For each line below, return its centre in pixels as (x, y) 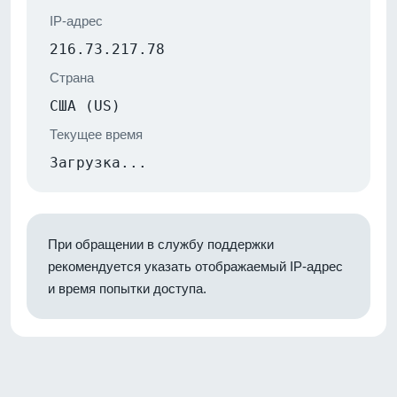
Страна (72, 77)
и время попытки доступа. (127, 288)
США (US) (85, 105)
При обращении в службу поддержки (161, 244)
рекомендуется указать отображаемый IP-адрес (195, 266)
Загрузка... (98, 162)
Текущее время (96, 134)
